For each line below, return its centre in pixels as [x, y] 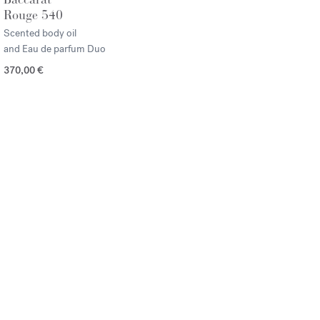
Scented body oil [40, 34]
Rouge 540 [33, 15]
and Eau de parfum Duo [54, 49]
